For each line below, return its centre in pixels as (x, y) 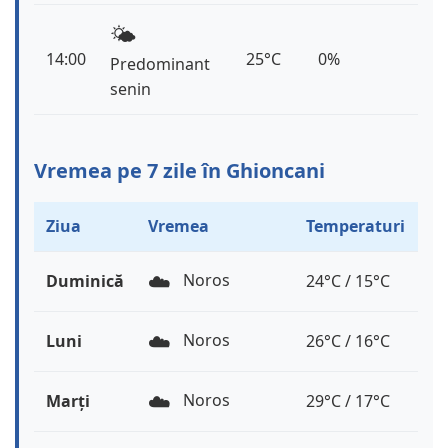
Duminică (85, 281)
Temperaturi (355, 226)
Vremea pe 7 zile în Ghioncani (179, 171)
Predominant (160, 64)
